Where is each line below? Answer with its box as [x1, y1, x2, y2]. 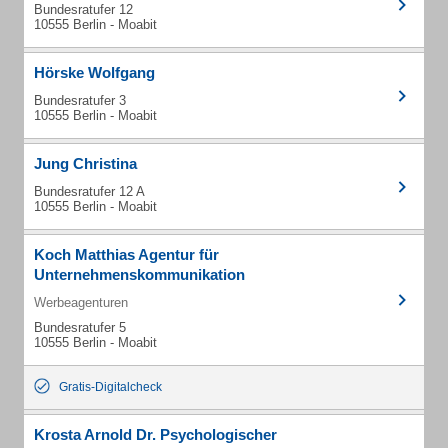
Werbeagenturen [34, 295, 128, 310]
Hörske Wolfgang [34, 64, 155, 81]
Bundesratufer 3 [34, 93, 126, 108]
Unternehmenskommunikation [34, 266, 245, 283]
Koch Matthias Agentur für [34, 246, 219, 263]
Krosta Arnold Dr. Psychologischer [34, 426, 277, 443]
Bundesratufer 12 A [34, 184, 145, 199]
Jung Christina [34, 155, 137, 172]
